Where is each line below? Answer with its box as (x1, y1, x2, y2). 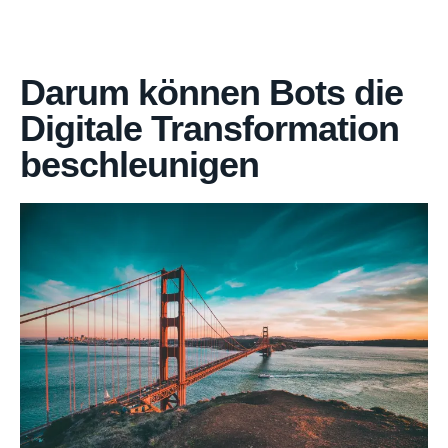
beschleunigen (20, 144, 259, 185)
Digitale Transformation (20, 108, 399, 149)
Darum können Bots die (20, 72, 403, 113)
